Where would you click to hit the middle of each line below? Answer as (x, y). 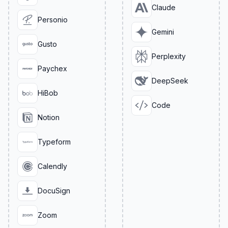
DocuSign (54, 191)
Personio (53, 20)
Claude (164, 7)
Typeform (54, 142)
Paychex (52, 68)
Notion (49, 117)
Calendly (52, 166)
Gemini (163, 32)
